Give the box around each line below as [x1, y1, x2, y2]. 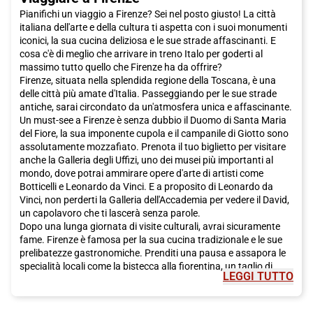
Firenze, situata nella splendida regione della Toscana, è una [20, 74, 276, 86]
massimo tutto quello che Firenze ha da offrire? [20, 61, 222, 73]
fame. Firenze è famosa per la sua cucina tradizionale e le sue [20, 233, 282, 245]
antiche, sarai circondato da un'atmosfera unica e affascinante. [20, 101, 292, 112]
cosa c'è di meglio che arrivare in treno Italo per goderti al [20, 48, 263, 59]
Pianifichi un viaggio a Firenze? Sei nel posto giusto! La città [20, 8, 276, 20]
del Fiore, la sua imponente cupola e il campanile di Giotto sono [20, 127, 289, 139]
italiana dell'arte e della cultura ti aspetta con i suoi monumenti [20, 21, 287, 33]
